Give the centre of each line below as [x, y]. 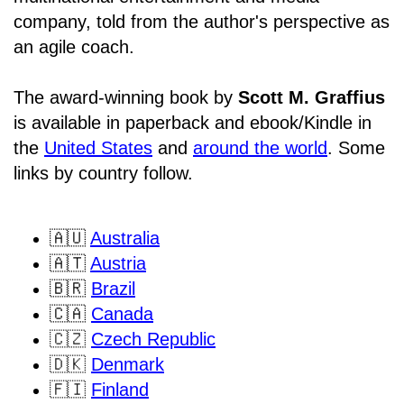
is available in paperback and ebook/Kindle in [193, 123]
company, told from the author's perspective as [202, 22]
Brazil [113, 289]
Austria [118, 264]
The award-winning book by [126, 98]
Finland [120, 390]
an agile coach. [74, 47]
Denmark [128, 365]
